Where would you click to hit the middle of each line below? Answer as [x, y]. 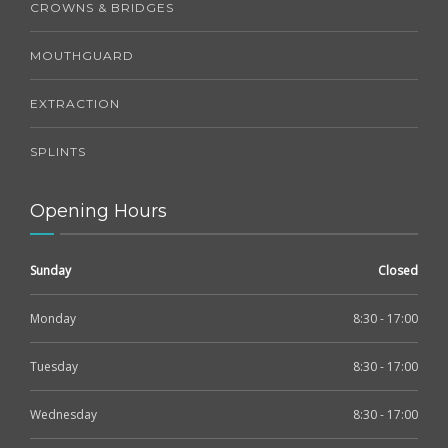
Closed [398, 271]
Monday [53, 319]
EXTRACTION [75, 104]
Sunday [50, 271]
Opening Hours [98, 211]
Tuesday [54, 367]
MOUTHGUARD [82, 56]
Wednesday [63, 415]
